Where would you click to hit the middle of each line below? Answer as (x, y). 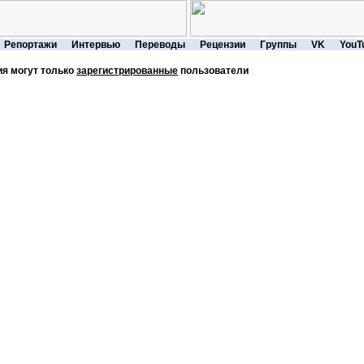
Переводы (160, 45)
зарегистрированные (127, 71)
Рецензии (222, 45)
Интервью (95, 45)
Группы (278, 45)
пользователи (213, 71)
